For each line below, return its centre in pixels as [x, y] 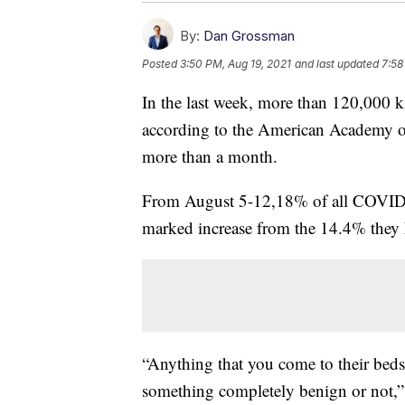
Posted [161, 63]
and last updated [337, 63]
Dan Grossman [249, 35]
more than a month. [210, 155]
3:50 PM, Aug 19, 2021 [235, 63]
